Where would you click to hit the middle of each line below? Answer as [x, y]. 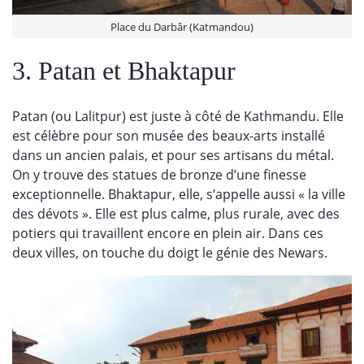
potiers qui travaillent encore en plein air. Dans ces [168, 233]
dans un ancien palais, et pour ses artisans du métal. [173, 155]
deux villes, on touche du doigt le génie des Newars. [170, 252]
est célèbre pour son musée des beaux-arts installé [169, 135]
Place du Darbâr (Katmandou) [182, 26]
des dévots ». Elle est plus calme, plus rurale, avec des [176, 213]
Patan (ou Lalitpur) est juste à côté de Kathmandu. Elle [178, 116]
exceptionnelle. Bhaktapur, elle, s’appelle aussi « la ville [179, 194]
